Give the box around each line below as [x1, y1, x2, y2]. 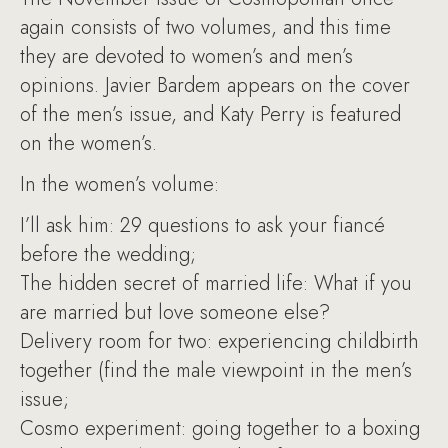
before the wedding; [20, 240, 196, 269]
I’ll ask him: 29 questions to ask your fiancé [20, 211, 385, 240]
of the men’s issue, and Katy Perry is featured [20, 100, 401, 129]
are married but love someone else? [20, 298, 330, 327]
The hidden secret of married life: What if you [20, 269, 412, 298]
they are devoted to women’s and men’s [20, 42, 353, 71]
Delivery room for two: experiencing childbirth [20, 327, 419, 356]
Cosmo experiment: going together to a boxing [20, 414, 420, 443]
